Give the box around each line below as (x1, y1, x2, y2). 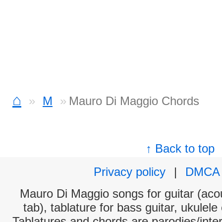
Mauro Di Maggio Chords (69, 94, 199, 108)
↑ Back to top (146, 142, 215, 155)
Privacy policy (94, 165, 166, 178)
